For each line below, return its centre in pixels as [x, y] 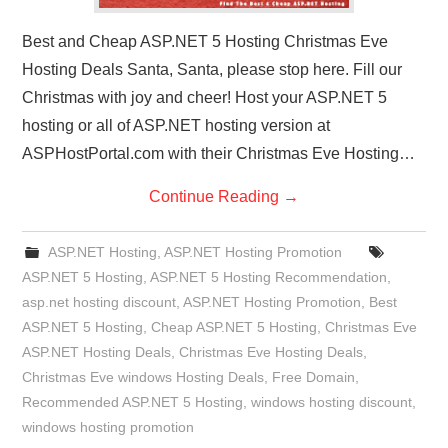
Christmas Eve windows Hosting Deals [143, 376]
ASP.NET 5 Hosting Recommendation [269, 276]
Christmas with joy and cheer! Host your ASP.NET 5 [205, 97]
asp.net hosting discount [99, 301]
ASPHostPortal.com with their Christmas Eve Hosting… [219, 153]
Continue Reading [216, 196]
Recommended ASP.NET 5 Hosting [133, 401]
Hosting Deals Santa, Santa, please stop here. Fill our [212, 69]
